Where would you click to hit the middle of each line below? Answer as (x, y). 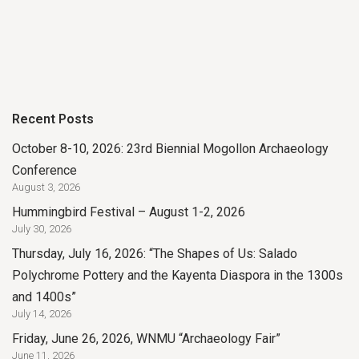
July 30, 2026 (42, 228)
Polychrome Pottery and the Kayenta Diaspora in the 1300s (177, 275)
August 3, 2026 (46, 187)
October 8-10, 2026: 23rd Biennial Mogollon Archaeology (170, 148)
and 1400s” (44, 296)
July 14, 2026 (42, 313)
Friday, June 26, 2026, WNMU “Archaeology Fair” (146, 338)
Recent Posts (53, 119)
